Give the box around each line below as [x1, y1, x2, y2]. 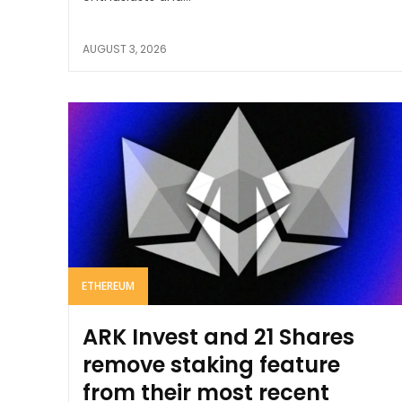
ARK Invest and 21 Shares [83, 321, 354, 352]
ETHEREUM [82, 277, 135, 293]
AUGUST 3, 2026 [83, 40, 167, 57]
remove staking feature [83, 349, 340, 380]
